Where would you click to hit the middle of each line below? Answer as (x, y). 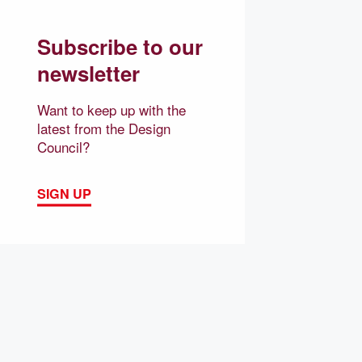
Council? (63, 147)
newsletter (88, 74)
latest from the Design (103, 128)
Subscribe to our (120, 47)
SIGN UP (64, 194)
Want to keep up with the (111, 110)
